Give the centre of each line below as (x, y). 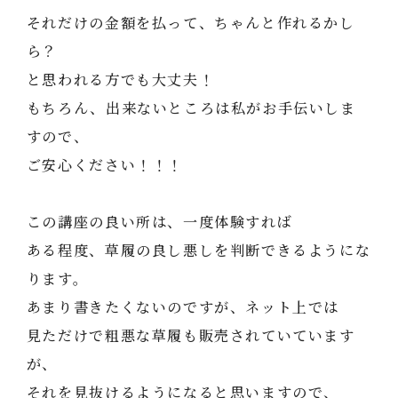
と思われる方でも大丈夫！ (120, 80)
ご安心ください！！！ (104, 165)
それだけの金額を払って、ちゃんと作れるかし (191, 23)
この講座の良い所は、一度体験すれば (159, 222)
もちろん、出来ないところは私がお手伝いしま (191, 108)
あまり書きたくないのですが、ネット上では (183, 307)
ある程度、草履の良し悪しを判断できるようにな (199, 250)
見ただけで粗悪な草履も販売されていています (191, 335)
